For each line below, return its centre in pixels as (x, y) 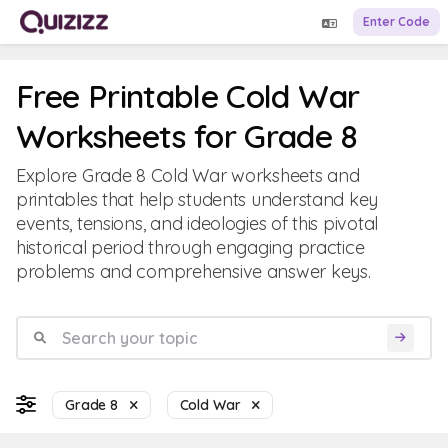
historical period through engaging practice (190, 247)
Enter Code (396, 21)
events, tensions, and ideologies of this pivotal (197, 223)
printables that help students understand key (197, 199)
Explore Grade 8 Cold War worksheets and (188, 175)
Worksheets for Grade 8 (186, 136)
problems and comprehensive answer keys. (193, 271)
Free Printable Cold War (188, 96)
